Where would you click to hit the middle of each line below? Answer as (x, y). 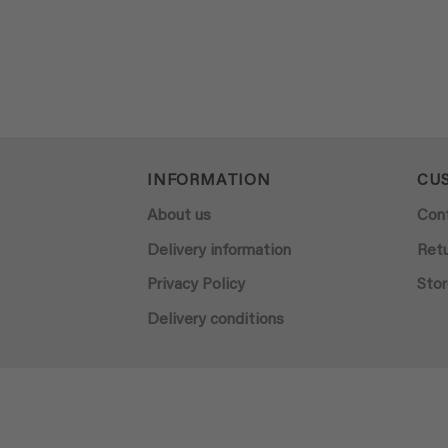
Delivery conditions (215, 319)
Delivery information (219, 250)
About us (179, 216)
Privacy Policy (196, 285)
